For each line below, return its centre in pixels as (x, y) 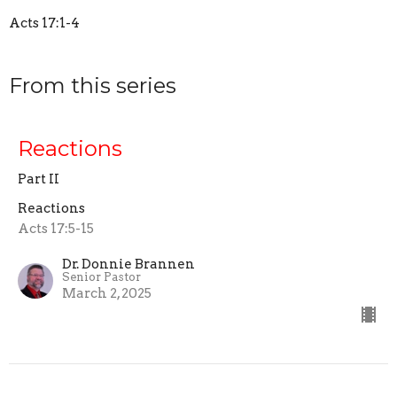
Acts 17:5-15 (56, 229)
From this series (93, 85)
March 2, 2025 (107, 294)
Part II (39, 179)
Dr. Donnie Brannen (128, 265)
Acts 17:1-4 (44, 23)
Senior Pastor (101, 277)
